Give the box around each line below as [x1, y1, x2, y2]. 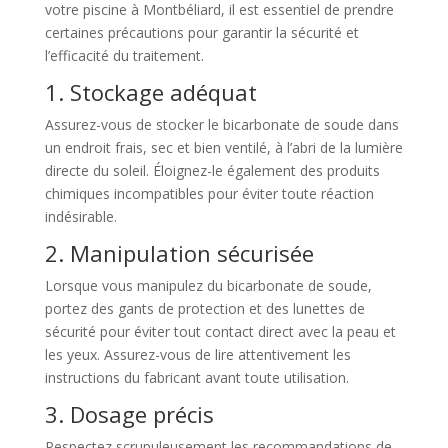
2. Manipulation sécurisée [44, 237, 314, 268]
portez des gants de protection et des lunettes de [44, 298, 365, 318]
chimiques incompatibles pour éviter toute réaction [44, 183, 374, 203]
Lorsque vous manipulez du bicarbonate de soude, [44, 275, 372, 295]
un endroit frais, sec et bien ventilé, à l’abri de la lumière [44, 137, 403, 157]
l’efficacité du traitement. [44, 45, 204, 65]
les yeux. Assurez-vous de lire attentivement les [44, 344, 351, 364]
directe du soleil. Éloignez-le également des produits [44, 160, 380, 180]
